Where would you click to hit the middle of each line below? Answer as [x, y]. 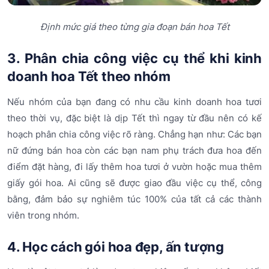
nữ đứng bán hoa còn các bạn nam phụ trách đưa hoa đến [134, 150]
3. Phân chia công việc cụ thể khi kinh [134, 59]
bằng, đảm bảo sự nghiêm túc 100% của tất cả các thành [134, 199]
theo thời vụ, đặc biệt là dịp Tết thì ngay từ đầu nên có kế [134, 118]
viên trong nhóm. [43, 215]
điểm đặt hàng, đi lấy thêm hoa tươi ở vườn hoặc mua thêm [134, 166]
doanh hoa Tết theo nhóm [89, 77]
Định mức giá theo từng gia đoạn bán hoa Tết [134, 27]
